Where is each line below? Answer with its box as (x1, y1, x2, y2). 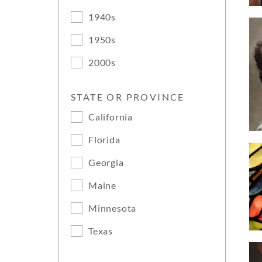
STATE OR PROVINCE (71, 91, 185, 102)
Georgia (88, 157, 124, 168)
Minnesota (88, 202, 137, 213)
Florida (88, 134, 120, 145)
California (88, 111, 133, 122)
